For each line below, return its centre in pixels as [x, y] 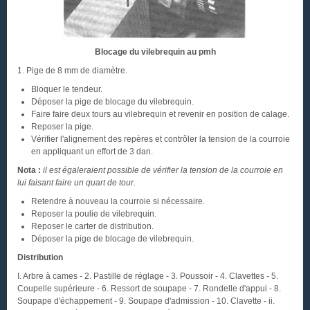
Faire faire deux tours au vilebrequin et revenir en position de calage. [160, 114]
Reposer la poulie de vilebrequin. [94, 214]
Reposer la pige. [62, 127]
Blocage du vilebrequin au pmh [155, 52]
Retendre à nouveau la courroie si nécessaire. [118, 201]
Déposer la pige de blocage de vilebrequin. [112, 239]
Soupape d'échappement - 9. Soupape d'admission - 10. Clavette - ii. [146, 301]
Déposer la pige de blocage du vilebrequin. [112, 102]
